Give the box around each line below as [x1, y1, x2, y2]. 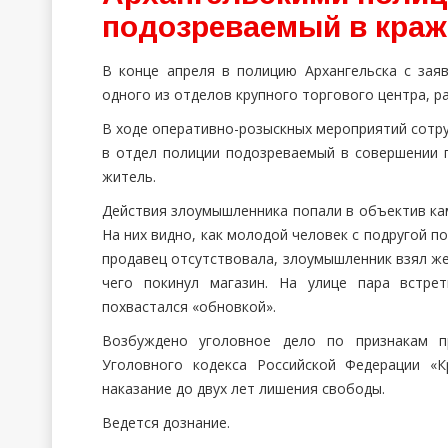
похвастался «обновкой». [102, 297, 284, 316]
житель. [102, 167, 156, 186]
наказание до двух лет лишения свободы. [102, 379, 385, 398]
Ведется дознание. [102, 413, 230, 432]
